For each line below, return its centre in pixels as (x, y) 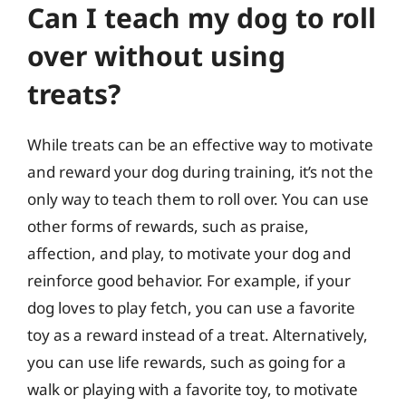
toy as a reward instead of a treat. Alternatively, (198, 334)
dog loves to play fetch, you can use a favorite (191, 307)
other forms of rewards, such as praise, (168, 226)
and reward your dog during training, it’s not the (200, 171)
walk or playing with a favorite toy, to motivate (193, 389)
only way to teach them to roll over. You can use (198, 198)
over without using (156, 55)
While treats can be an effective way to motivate (200, 144)
